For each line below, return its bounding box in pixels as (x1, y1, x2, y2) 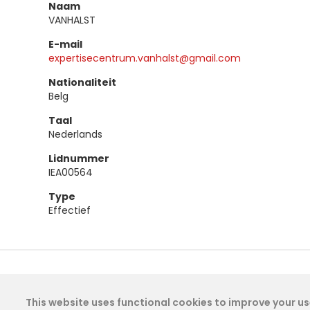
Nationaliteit (48, 75, 116, 89)
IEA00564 (48, 165, 93, 179)
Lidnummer (48, 152, 109, 165)
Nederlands (48, 127, 102, 141)
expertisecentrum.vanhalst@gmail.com (48, 51, 241, 65)
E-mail (48, 37, 82, 51)
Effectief (48, 203, 91, 217)
